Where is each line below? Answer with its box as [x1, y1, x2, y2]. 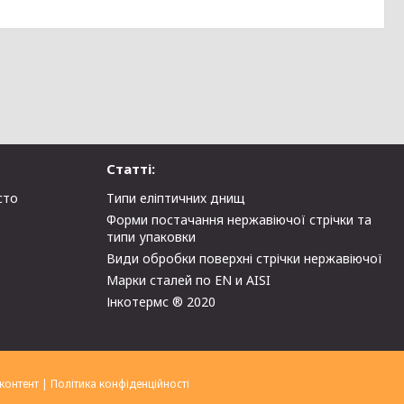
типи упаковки [106, 227, 197, 245]
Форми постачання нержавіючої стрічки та [106, 210, 372, 228]
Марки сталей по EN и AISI [106, 271, 271, 289]
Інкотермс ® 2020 [106, 292, 216, 310]
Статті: [106, 159, 156, 178]
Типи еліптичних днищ [106, 188, 246, 207]
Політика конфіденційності [50, 375, 189, 391]
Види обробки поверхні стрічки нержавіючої [106, 249, 383, 267]
